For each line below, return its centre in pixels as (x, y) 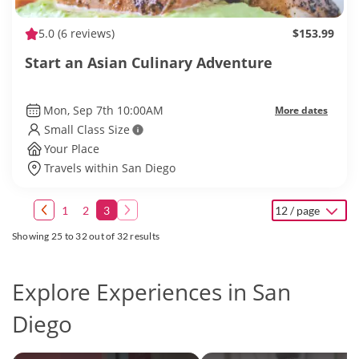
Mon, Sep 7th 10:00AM (103, 111)
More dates (301, 111)
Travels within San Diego (110, 168)
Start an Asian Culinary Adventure (149, 63)
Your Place (72, 149)
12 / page (298, 210)
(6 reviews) (85, 34)
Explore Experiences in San (151, 292)
